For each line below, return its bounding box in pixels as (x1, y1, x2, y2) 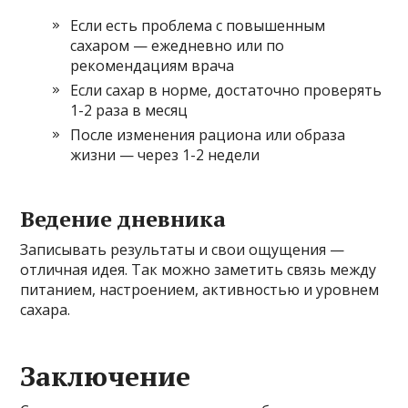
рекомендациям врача (70, 56, 235, 76)
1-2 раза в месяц (70, 100, 189, 120)
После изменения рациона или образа (70, 125, 346, 145)
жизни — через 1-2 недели (70, 145, 260, 165)
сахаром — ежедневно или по (70, 36, 285, 56)
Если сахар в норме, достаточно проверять (70, 80, 382, 100)
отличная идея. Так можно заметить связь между (20, 260, 377, 280)
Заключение (20, 358, 191, 394)
